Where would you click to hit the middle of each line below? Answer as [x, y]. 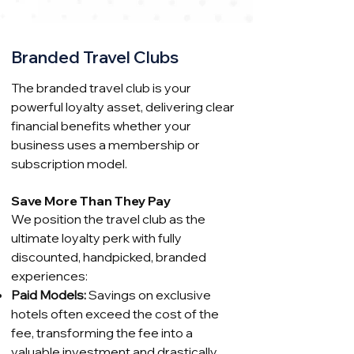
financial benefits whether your [101, 126]
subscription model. [69, 164]
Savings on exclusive [149, 295]
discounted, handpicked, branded [109, 257]
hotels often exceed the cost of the [115, 314]
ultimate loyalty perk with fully [96, 238]
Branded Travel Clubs [95, 57]
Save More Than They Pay [91, 201]
